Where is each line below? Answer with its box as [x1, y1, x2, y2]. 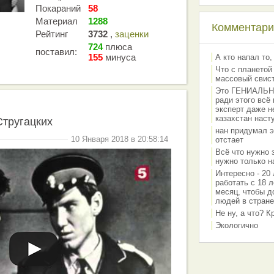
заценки [115, 29, 149, 39]
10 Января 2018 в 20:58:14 [71, 135, 168, 144]
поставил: [35, 46, 77, 57]
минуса [103, 52, 136, 62]
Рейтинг [35, 29, 68, 39]
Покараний [35, 3, 81, 13]
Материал [35, 16, 78, 26]
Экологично [215, 221, 258, 230]
